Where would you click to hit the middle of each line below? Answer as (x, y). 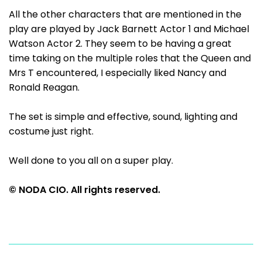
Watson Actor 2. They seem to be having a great (120, 44)
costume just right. (51, 131)
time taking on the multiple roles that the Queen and (130, 58)
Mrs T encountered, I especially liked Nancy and (118, 73)
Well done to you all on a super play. (91, 161)
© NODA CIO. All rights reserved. (85, 190)
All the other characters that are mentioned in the (125, 14)
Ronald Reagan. (44, 87)
